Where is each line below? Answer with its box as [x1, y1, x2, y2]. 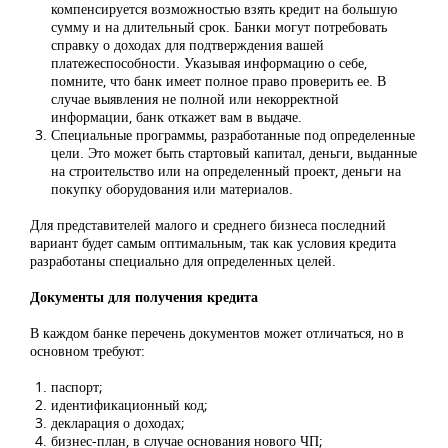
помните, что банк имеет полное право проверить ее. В [51, 71, 386, 91]
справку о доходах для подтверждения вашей [51, 35, 324, 55]
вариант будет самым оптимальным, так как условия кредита [30, 233, 396, 253]
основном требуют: [30, 341, 145, 361]
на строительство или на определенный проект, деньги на [51, 161, 401, 181]
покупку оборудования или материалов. [51, 179, 293, 199]
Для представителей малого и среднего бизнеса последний [30, 215, 386, 235]
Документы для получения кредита [30, 287, 258, 307]
